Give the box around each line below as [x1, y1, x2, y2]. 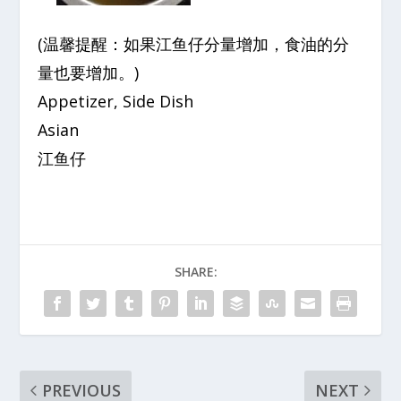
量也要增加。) [38, 61, 140, 83]
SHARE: [175, 262, 218, 280]
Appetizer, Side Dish [38, 90, 194, 112]
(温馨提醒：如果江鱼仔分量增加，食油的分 [38, 32, 350, 55]
